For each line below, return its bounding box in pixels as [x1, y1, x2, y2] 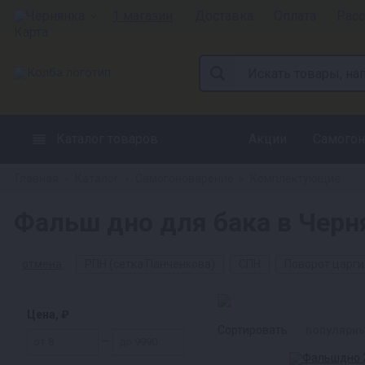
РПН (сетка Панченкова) [85, 257, 215, 270]
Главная [15, 172, 59, 185]
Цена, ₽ [27, 308, 69, 321]
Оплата [274, 7, 316, 24]
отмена [22, 257, 62, 270]
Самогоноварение [135, 172, 234, 185]
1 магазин [112, 7, 173, 24]
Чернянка [23, 7, 88, 24]
